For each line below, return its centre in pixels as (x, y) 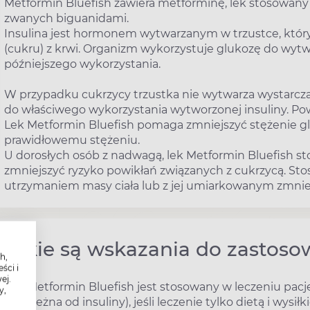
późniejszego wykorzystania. (82, 64)
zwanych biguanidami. (66, 18)
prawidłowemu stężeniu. (72, 140)
